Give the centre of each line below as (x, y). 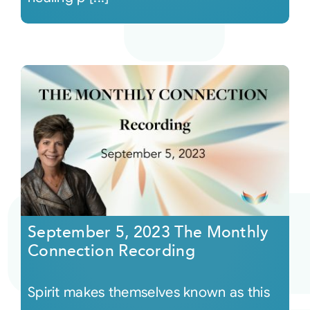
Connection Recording (111, 251)
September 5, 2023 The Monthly (148, 232)
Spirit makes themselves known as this (149, 293)
